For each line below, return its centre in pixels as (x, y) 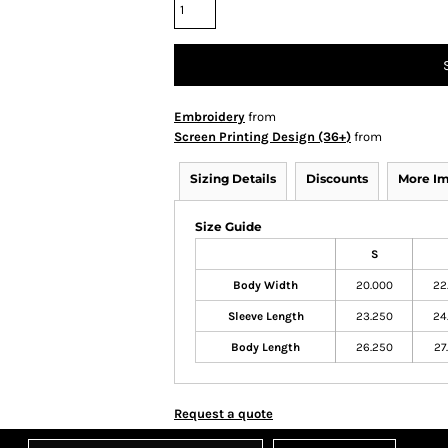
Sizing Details (233, 178)
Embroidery (209, 116)
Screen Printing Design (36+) (262, 136)
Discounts (337, 178)
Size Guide (228, 226)
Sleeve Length (265, 316)
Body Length (265, 347)
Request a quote (223, 413)
